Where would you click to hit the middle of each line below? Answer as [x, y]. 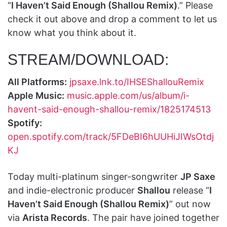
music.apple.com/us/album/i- [128, 95]
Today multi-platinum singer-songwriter [94, 176]
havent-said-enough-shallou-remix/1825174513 [109, 109]
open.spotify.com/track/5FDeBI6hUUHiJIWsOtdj [111, 136]
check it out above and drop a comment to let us [112, 19]
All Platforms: [37, 82]
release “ [190, 190]
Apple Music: [36, 95]
